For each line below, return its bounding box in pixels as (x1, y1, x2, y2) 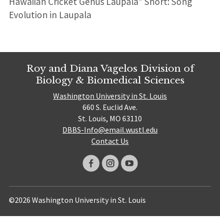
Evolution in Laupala (8, 8, 91, 21)
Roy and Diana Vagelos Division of (26, 62, 194, 74)
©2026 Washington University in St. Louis (8, 195, 146, 205)
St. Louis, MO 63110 (78, 113, 142, 124)
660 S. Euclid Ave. (82, 102, 137, 112)
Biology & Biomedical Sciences (35, 74, 185, 86)
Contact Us (91, 136, 129, 146)
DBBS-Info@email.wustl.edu (62, 125, 158, 135)
